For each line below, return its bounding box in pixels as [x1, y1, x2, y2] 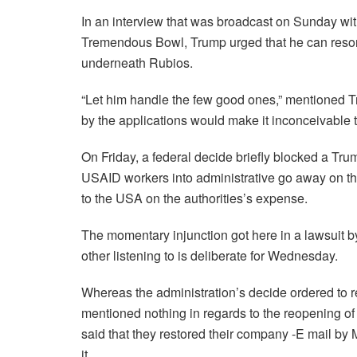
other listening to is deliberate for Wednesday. [81, 246, 338, 265]
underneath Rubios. [81, 53, 193, 73]
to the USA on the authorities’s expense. [81, 189, 308, 208]
